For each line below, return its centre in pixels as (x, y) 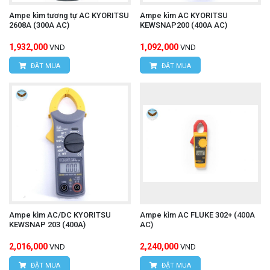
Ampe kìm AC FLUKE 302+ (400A (197, 215)
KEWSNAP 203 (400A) (47, 224)
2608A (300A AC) (39, 25)
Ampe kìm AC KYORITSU (184, 16)
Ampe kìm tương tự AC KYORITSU (69, 16)
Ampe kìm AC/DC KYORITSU (60, 215)
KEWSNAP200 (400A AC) (183, 25)
